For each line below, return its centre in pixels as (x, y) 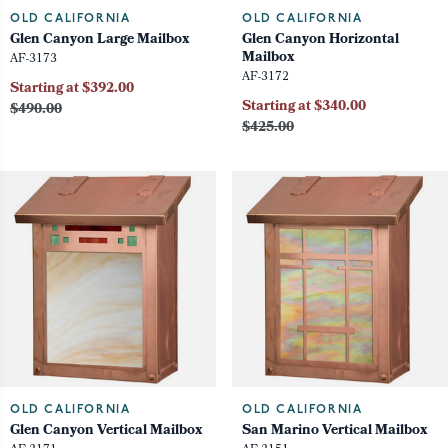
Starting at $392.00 (72, 90)
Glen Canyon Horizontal (320, 41)
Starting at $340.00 (304, 108)
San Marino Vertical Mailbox (334, 432)
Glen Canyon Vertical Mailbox (106, 432)
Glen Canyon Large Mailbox (99, 41)
